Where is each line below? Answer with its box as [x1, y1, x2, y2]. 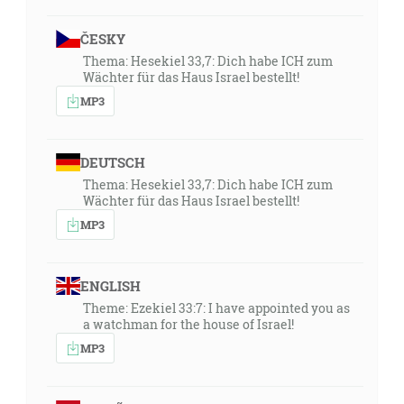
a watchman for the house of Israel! [83, 316, 294, 333]
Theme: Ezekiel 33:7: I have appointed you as [83, 299, 350, 317]
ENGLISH [79, 277, 141, 295]
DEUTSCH [79, 153, 145, 171]
